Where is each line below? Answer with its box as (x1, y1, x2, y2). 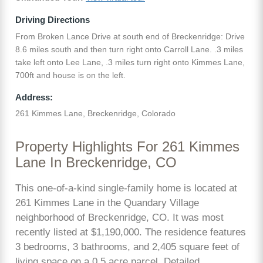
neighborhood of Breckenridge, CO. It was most (15, 212, 224, 224)
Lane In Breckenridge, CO (15, 155, 177, 171)
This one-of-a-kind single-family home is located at (15, 183, 237, 194)
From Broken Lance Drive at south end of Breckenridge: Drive (15, 31, 245, 41)
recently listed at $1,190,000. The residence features (15, 227, 246, 238)
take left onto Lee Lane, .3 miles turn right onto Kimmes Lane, (15, 57, 245, 67)
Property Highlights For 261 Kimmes (15, 139, 240, 155)
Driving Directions (15, 15, 90, 25)
